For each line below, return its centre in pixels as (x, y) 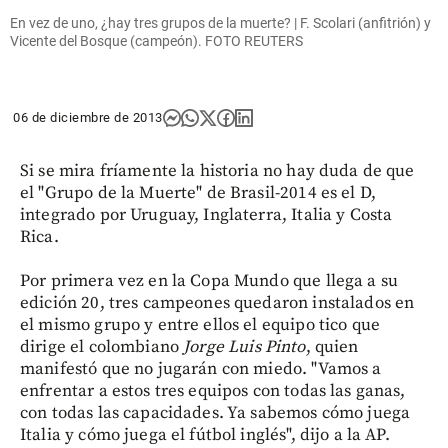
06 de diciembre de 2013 (88, 117)
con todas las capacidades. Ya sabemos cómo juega (215, 412)
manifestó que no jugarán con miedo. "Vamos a (201, 368)
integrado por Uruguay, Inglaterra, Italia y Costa (206, 214)
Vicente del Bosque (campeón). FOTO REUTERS (156, 40)
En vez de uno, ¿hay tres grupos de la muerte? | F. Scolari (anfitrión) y (220, 22)
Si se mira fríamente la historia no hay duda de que (217, 170)
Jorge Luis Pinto (244, 346)
